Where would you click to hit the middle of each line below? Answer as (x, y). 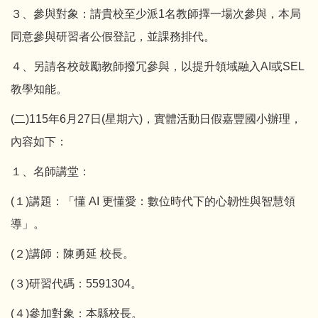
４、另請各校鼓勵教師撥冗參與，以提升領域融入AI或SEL (158, 66)
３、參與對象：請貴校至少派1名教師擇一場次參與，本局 (156, 13)
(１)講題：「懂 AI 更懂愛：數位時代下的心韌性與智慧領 (153, 201)
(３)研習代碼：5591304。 (76, 283)
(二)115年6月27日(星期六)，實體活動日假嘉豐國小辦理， (156, 119)
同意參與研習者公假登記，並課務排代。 (113, 36)
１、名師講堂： (50, 171)
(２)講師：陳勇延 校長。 (72, 253)
